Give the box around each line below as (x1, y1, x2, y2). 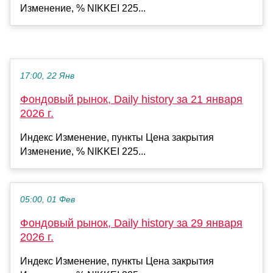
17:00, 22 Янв (20, 71, 74, 81)
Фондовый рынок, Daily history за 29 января (20, 217, 243, 230)
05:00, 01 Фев (20, 195, 75, 205)
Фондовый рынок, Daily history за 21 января (20, 93, 243, 106)
